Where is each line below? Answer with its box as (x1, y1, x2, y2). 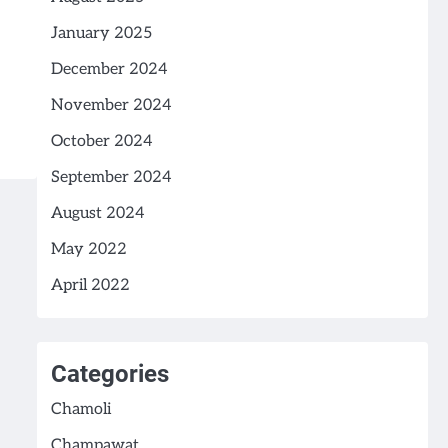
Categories (50, 360, 169, 389)
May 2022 (50, 240, 127, 260)
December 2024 (50, 60, 168, 80)
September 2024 (50, 168, 172, 188)
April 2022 (50, 276, 130, 296)
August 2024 (50, 204, 145, 224)
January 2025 (50, 24, 152, 44)
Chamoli (50, 400, 111, 420)
